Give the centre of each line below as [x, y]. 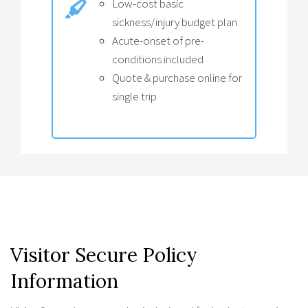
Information [64, 281]
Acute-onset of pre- [158, 41]
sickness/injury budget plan [175, 22]
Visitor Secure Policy [104, 255]
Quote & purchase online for [177, 78]
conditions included [158, 59]
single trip [134, 97]
